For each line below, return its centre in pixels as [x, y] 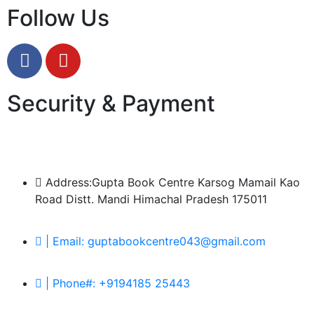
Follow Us [58, 18]
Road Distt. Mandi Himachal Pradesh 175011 [151, 199]
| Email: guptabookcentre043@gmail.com [156, 241]
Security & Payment [111, 103]
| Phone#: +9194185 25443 [118, 283]
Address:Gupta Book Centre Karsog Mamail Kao [173, 182]
